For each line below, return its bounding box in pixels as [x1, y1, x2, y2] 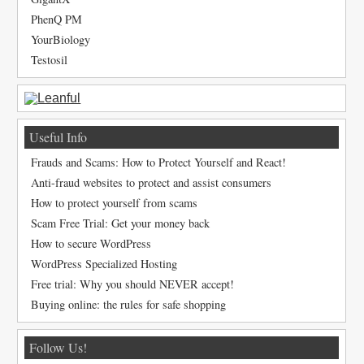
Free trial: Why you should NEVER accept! [31, 276, 235, 292]
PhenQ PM [31, 11, 83, 28]
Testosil [31, 52, 68, 68]
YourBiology [31, 32, 91, 48]
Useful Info [29, 128, 88, 146]
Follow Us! [29, 339, 88, 357]
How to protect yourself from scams [31, 195, 198, 211]
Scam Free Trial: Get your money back [31, 215, 210, 232]
